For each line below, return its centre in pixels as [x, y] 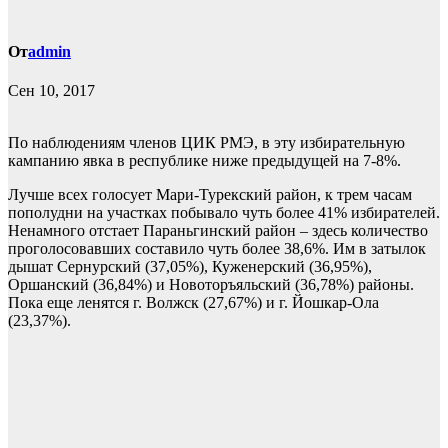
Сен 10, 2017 [51, 91]
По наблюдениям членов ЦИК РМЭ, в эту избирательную [206, 143]
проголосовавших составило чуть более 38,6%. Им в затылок [217, 249]
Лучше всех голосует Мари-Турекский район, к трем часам [210, 195]
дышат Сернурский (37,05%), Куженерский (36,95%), [190, 267]
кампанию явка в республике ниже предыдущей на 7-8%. [204, 161]
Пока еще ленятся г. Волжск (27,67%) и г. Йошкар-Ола [193, 303]
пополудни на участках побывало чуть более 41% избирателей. [224, 213]
